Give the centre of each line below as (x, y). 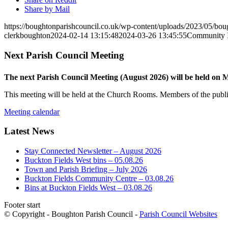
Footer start (22, 205)
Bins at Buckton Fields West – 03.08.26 (88, 188)
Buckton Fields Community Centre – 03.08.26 (99, 179)
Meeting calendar (32, 111)
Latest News (29, 131)
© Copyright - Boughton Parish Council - (72, 214)
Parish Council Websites (178, 214)
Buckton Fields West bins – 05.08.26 (84, 160)
